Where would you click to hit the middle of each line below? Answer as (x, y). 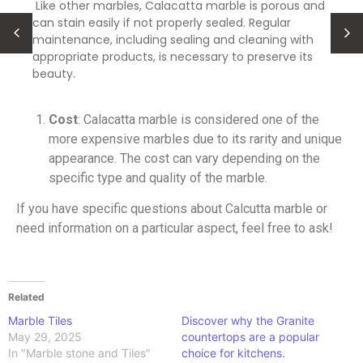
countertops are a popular (250, 336)
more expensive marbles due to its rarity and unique (195, 139)
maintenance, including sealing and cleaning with (173, 39)
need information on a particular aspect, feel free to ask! (175, 228)
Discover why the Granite (248, 320)
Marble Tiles (40, 320)
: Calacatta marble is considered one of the (199, 120)
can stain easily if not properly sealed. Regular (162, 22)
